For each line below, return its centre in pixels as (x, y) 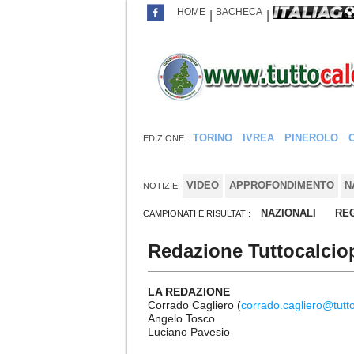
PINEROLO (311, 138)
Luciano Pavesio (189, 332)
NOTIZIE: (162, 186)
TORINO (213, 138)
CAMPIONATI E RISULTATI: (198, 213)
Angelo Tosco (181, 318)
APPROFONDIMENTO (282, 185)
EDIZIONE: (165, 138)
